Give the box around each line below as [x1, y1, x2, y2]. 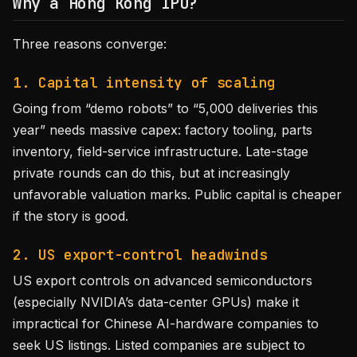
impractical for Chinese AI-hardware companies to [13, 316, 319, 331]
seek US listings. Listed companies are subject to [13, 337, 305, 353]
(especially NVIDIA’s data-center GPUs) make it [13, 294, 299, 310]
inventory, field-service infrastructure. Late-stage [13, 143, 308, 159]
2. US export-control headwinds [13, 245, 268, 264]
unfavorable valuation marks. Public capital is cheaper [13, 186, 342, 202]
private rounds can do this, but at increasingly [13, 165, 290, 181]
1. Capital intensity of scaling [13, 73, 277, 92]
